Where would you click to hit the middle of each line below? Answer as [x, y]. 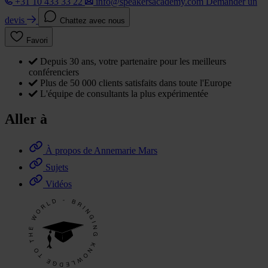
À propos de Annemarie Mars [101, 150]
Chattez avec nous [92, 21]
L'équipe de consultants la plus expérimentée [124, 94]
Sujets [57, 167]
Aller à [26, 119]
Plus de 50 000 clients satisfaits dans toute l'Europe [136, 83]
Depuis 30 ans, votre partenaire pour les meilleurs [133, 62]
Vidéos [59, 184]
